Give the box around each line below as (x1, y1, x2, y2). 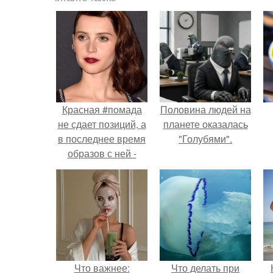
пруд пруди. (76, 160, 128, 175)
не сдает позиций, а (57, 116, 146, 131)
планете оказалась (163, 116, 248, 131)
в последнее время (58, 131, 146, 146)
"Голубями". (179, 131, 232, 146)
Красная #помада (62, 102, 142, 116)
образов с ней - (67, 146, 136, 160)
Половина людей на (160, 102, 251, 116)
